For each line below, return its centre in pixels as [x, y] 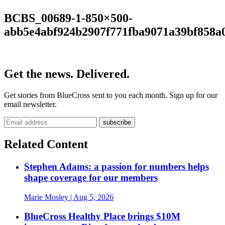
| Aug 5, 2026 [91, 197]
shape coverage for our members [91, 178]
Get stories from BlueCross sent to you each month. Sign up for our [111, 95]
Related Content [46, 144]
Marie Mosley [46, 197]
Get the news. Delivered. [67, 74]
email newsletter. [30, 104]
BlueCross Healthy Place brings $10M [102, 216]
